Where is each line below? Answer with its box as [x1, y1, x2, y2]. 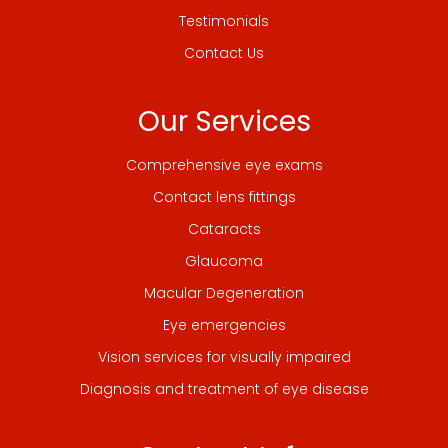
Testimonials [179, 10, 269, 31]
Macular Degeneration [144, 282, 304, 303]
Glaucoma [185, 250, 263, 271]
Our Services [137, 101, 311, 141]
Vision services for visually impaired [97, 346, 351, 367]
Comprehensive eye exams [125, 154, 323, 175]
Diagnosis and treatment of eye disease [79, 378, 369, 399]
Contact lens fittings [152, 186, 296, 207]
